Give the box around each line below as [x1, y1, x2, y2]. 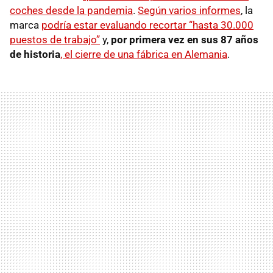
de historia [10, 48, 60, 60]
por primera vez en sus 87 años [111, 33, 258, 46]
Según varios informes [138, 4, 241, 16]
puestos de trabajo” [10, 33, 100, 46]
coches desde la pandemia [10, 4, 133, 16]
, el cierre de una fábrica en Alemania [60, 48, 227, 60]
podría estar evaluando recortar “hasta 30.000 [41, 18, 253, 31]
